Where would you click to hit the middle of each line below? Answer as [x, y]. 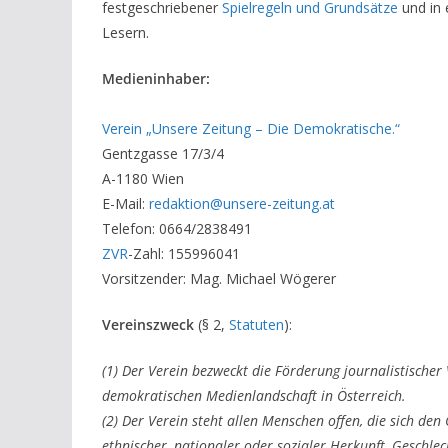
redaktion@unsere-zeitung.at [242, 204]
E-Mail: [125, 204]
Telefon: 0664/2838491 [177, 229]
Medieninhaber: [156, 79]
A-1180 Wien [143, 179]
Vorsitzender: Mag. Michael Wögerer [219, 279]
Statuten [256, 325]
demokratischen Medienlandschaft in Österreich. [254, 396]
